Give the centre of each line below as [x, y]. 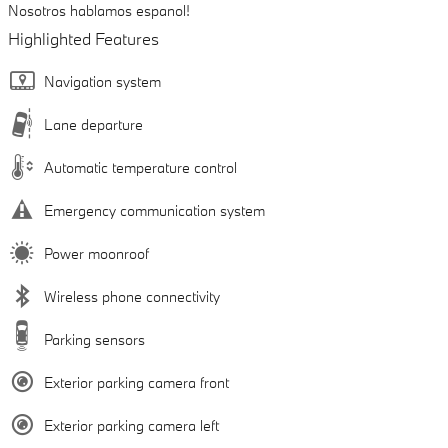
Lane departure [93, 125]
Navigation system [102, 82]
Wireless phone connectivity [132, 297]
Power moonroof [96, 254]
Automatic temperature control [140, 168]
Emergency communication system [154, 211]
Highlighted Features [83, 39]
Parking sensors [94, 340]
